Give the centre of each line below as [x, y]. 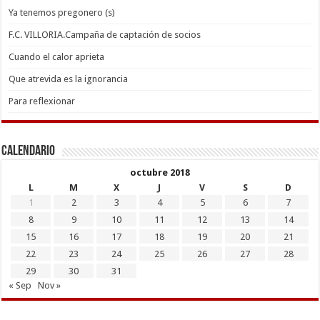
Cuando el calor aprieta [57, 56]
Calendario [29, 151]
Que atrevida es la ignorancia [69, 79]
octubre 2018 [160, 172]
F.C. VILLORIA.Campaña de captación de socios [105, 34]
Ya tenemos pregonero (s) [62, 12]
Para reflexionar [42, 101]
